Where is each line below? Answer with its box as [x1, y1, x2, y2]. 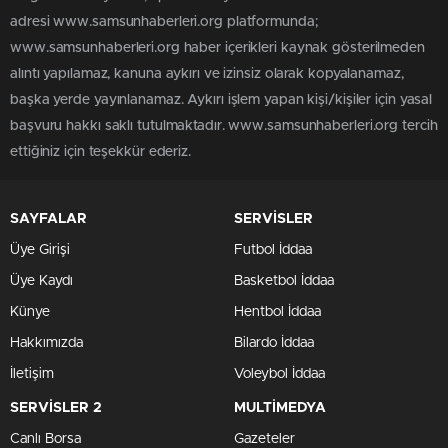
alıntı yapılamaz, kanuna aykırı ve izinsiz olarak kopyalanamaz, [10, 67, 404, 81]
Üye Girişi [10, 243, 70, 257]
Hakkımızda [10, 336, 83, 350]
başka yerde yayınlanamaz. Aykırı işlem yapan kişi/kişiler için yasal [10, 93, 433, 107]
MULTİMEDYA [234, 401, 326, 415]
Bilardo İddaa [234, 336, 314, 350]
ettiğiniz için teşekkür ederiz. [10, 145, 191, 159]
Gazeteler [234, 432, 295, 446]
